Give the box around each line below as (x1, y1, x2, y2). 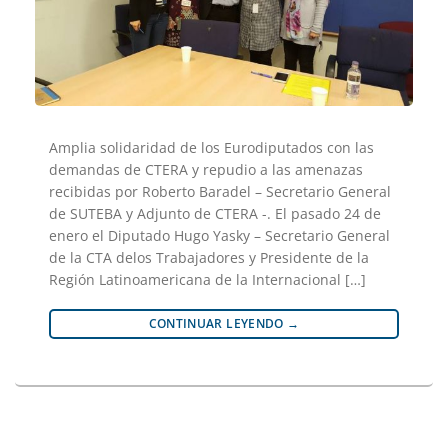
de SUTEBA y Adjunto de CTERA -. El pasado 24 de (49, 203, 381, 223)
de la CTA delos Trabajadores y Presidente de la (49, 247, 369, 267)
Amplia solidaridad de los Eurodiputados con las (49, 137, 374, 157)
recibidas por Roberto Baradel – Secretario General (49, 181, 391, 201)
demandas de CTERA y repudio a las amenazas (49, 159, 363, 179)
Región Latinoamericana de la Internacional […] (49, 269, 366, 289)
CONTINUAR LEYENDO (148, 314, 288, 332)
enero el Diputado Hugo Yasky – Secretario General (49, 225, 390, 245)
